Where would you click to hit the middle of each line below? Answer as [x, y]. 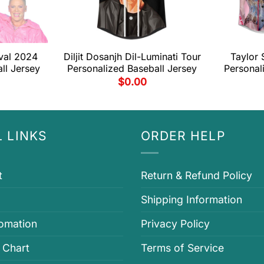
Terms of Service [182, 248]
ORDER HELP [183, 136]
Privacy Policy [175, 224]
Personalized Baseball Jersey [132, 68]
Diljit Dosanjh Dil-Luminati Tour [132, 56]
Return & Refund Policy [197, 176]
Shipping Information [192, 200]
